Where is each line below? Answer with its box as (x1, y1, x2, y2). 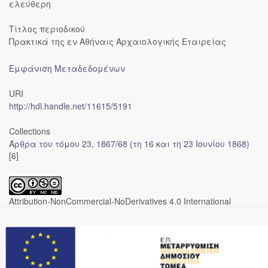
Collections (9, 125, 50, 137)
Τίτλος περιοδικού (9, 23, 85, 35)
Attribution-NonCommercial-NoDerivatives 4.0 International (9, 195, 231, 207)
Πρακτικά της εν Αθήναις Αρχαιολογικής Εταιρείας (9, 35, 226, 47)
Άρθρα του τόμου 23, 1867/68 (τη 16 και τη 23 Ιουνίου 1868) (9, 138, 249, 150)
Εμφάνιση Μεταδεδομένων (9, 62, 125, 74)
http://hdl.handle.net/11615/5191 (9, 100, 132, 112)
